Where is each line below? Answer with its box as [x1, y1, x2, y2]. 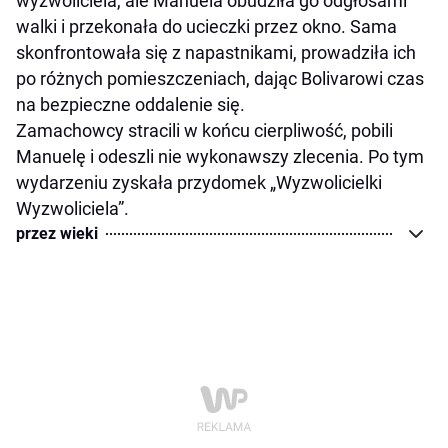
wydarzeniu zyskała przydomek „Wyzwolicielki [16, 171, 382, 193]
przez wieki [16, 223, 98, 243]
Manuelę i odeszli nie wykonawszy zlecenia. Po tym [16, 145, 424, 167]
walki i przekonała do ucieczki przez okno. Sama [16, 15, 397, 37]
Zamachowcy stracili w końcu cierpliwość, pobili [16, 119, 393, 141]
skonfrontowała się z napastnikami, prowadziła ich [16, 41, 416, 63]
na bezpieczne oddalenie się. [16, 93, 245, 115]
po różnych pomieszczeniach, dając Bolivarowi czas [16, 67, 424, 89]
